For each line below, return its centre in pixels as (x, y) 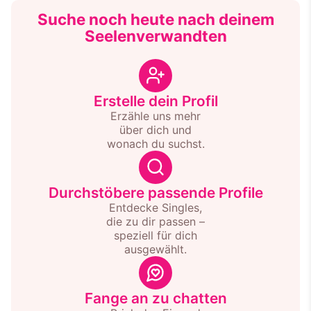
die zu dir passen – (155, 221)
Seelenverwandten (155, 35)
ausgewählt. (155, 249)
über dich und (155, 129)
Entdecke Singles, (155, 207)
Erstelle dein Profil (155, 101)
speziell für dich (155, 235)
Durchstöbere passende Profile (155, 192)
